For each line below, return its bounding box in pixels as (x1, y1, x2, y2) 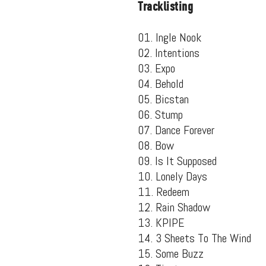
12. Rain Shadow (138, 199, 210, 215)
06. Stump (138, 106, 183, 122)
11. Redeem (138, 183, 189, 199)
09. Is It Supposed (138, 153, 217, 169)
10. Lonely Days (138, 168, 207, 184)
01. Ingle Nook (138, 29, 201, 45)
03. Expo (138, 60, 175, 76)
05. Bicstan (138, 91, 189, 107)
